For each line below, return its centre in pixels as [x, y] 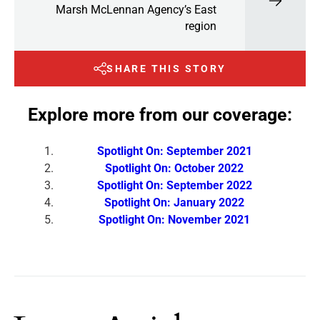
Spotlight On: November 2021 [174, 219]
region [201, 26]
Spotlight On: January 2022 [174, 202]
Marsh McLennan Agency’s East [136, 9]
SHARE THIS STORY [166, 69]
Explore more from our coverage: [160, 114]
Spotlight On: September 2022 [174, 185]
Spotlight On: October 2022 [174, 168]
